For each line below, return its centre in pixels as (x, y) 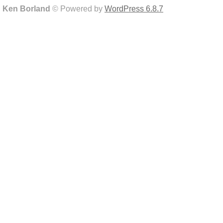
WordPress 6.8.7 (134, 9)
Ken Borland (27, 9)
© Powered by (78, 9)
